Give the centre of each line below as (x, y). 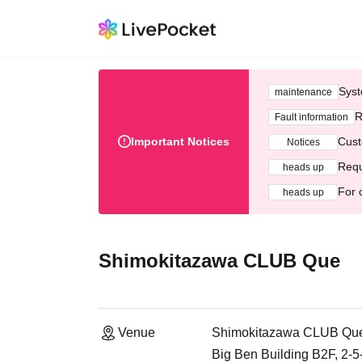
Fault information (311, 117)
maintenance (303, 92)
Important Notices (180, 141)
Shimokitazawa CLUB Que (219, 261)
